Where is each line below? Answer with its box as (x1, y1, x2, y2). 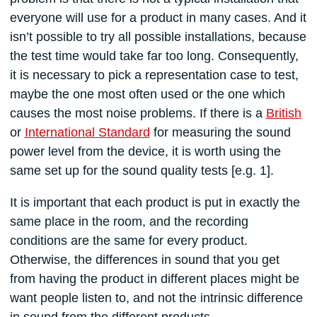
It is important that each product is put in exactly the (9, 195, 300, 210)
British (265, 106, 301, 121)
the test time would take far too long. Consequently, (9, 49, 299, 64)
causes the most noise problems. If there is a (9, 106, 266, 121)
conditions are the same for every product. (9, 234, 248, 248)
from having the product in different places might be (9, 272, 299, 287)
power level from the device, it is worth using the (9, 144, 281, 159)
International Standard (24, 125, 150, 140)
